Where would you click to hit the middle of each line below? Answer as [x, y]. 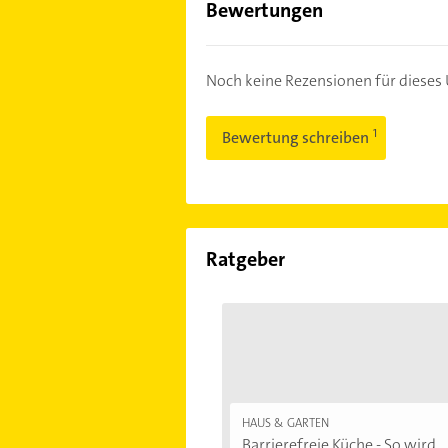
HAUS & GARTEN [285, 422]
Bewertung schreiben [296, 137]
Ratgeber [245, 258]
